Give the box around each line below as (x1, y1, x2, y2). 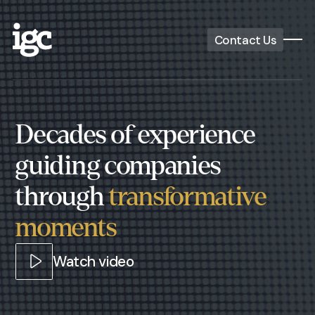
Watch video (53, 252, 134, 271)
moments (15, 212, 117, 242)
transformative (109, 181, 266, 211)
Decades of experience (15, 120, 256, 149)
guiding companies (15, 150, 221, 180)
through (15, 181, 109, 211)
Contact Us (214, 32, 277, 48)
